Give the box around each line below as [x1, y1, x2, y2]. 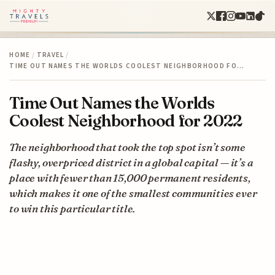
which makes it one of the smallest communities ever [9, 186, 257, 199]
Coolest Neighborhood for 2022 [9, 110, 242, 131]
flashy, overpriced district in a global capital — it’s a [9, 155, 254, 169]
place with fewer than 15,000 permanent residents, [9, 171, 250, 184]
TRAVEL [36, 50, 64, 60]
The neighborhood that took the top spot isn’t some [9, 140, 246, 153]
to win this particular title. [9, 201, 136, 215]
